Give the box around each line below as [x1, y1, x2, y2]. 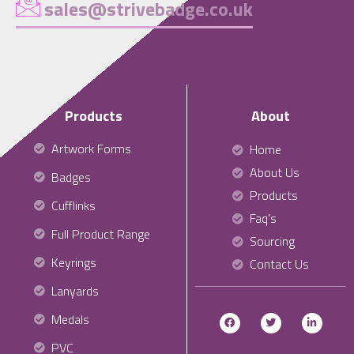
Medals [51, 309, 89, 329]
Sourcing [250, 231, 296, 250]
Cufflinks [51, 195, 96, 215]
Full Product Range [51, 224, 150, 243]
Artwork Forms [51, 138, 131, 158]
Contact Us [250, 254, 310, 273]
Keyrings [51, 252, 96, 272]
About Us [250, 162, 300, 182]
